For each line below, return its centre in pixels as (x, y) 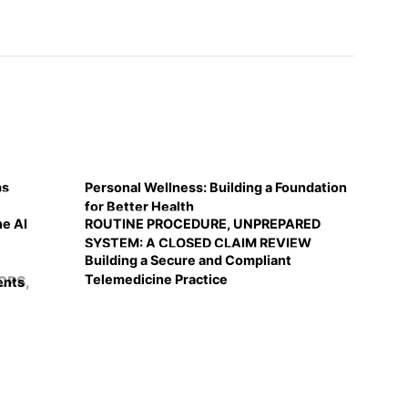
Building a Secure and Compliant (188, 260)
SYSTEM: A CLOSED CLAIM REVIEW (198, 243)
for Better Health (139, 206)
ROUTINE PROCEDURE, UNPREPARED (203, 224)
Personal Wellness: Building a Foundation (216, 187)
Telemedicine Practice (156, 279)
